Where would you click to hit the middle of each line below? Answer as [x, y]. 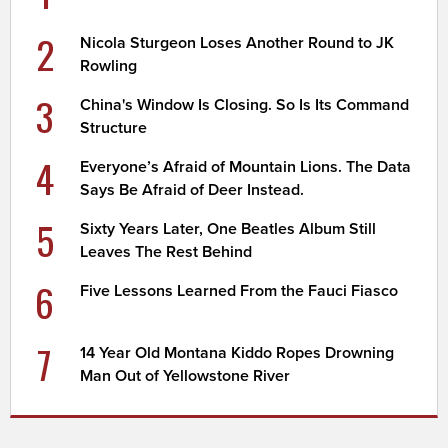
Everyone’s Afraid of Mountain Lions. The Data [246, 166]
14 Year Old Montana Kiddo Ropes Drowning [237, 352]
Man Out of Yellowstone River [185, 375]
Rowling [109, 65]
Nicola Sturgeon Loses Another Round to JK [237, 42]
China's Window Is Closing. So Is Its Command [245, 104]
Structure [114, 127]
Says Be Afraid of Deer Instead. [192, 189]
